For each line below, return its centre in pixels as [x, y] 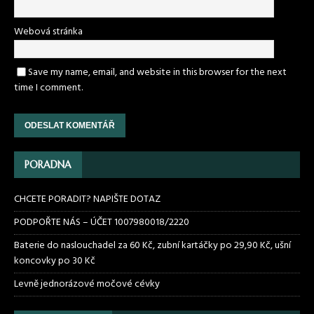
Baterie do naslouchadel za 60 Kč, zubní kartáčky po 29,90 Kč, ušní [152, 245]
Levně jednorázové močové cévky [87, 284]
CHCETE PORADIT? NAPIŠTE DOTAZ [87, 199]
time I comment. [48, 88]
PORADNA [48, 164]
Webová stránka [48, 32]
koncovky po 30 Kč [55, 261]
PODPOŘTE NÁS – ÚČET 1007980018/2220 [103, 222]
